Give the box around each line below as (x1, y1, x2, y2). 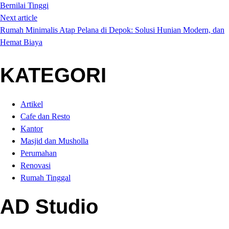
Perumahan (20, 149, 57, 157)
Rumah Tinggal (20, 173, 71, 182)
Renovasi (20, 161, 51, 170)
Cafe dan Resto (20, 112, 70, 121)
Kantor (20, 124, 43, 133)
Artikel (20, 100, 43, 108)
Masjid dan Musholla (20, 136, 88, 145)
